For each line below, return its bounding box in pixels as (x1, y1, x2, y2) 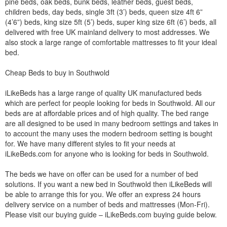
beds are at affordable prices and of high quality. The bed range (5, 107, 209, 118)
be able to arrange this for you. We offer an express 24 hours (5, 188, 201, 199)
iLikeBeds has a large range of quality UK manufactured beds (5, 87, 202, 98)
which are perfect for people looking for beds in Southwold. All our (5, 97, 215, 108)
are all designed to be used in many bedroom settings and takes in (5, 118, 218, 128)
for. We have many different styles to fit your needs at (5, 138, 175, 148)
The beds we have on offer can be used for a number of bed (5, 168, 198, 179)
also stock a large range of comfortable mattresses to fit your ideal (5, 36, 217, 47)
